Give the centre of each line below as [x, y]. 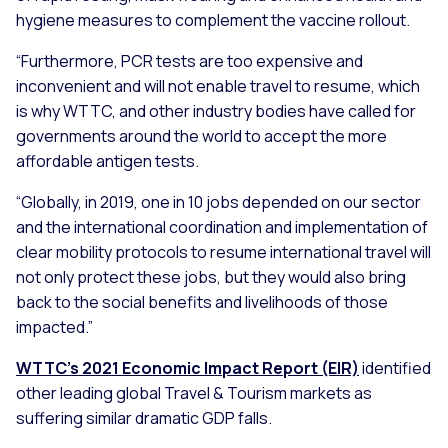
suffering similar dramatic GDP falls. [144, 418]
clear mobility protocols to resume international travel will [223, 252]
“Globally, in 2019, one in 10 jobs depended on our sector [218, 202]
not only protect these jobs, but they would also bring [211, 277]
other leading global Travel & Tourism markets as [194, 393]
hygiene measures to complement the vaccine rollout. [213, 20]
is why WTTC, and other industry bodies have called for [216, 111]
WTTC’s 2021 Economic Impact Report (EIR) [187, 368]
